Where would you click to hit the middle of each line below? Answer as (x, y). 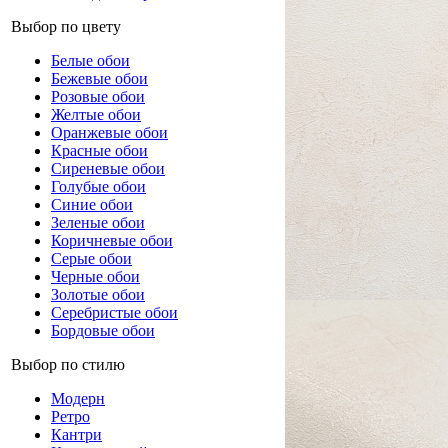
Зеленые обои (98, 222)
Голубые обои (98, 186)
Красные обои (99, 150)
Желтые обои (96, 114)
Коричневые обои (112, 240)
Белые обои (90, 60)
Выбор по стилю (68, 364)
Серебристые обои (114, 312)
